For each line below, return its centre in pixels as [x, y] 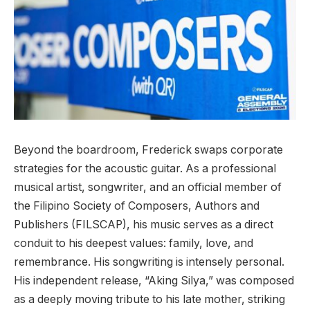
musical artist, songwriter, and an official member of [148, 187]
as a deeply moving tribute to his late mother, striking [149, 299]
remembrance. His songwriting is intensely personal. [149, 262]
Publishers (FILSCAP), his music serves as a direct [144, 224]
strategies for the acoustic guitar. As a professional [145, 168]
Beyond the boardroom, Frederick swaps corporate [148, 149]
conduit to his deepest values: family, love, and [134, 243]
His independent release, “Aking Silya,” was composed [154, 280]
